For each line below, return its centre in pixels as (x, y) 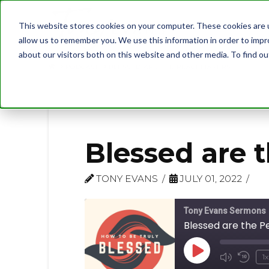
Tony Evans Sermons (225, 211)
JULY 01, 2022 (210, 179)
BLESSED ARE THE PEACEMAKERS (170, 67)
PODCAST (82, 67)
